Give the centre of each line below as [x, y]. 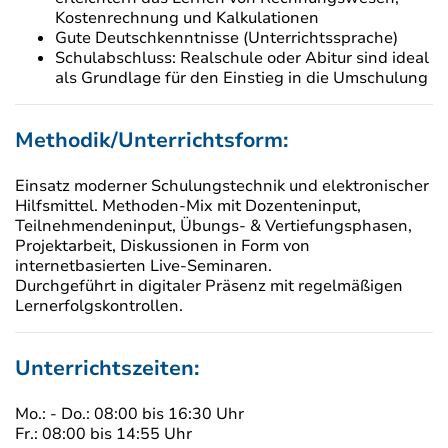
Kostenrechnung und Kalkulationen [187, 18]
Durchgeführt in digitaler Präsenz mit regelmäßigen [209, 286]
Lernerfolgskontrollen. [99, 306]
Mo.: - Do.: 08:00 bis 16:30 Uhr [129, 414]
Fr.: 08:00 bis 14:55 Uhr [103, 434]
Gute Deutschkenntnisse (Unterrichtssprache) [226, 38]
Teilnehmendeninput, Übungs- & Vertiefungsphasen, [213, 226]
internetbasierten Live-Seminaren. [143, 266]
